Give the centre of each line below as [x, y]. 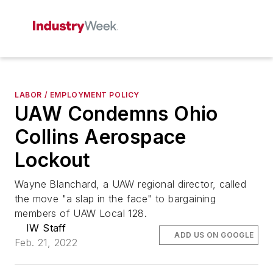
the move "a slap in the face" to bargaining [115, 199]
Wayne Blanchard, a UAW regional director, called [131, 184]
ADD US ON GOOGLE [214, 235]
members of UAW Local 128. [81, 213]
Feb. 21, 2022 [46, 243]
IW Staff [46, 228]
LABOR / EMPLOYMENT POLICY [77, 95]
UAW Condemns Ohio [116, 114]
